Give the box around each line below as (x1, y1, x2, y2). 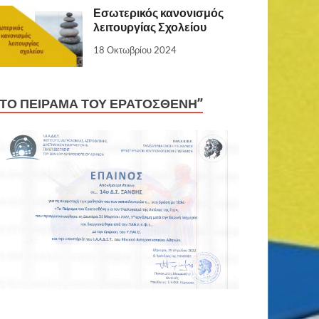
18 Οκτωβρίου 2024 (93, 44, 177, 56)
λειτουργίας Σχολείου (93, 20, 207, 34)
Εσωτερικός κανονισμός (93, 6, 224, 20)
